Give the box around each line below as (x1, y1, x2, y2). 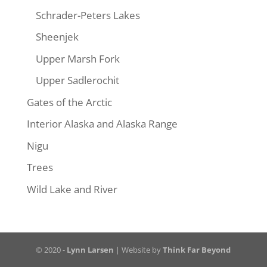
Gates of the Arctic (26, 95, 112, 109)
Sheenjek (35, 30, 79, 44)
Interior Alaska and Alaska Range (26, 117, 178, 131)
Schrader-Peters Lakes (35, 8, 140, 22)
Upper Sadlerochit (35, 73, 119, 88)
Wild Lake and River (26, 182, 117, 196)
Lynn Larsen (67, 244, 114, 255)
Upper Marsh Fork (35, 51, 120, 66)
